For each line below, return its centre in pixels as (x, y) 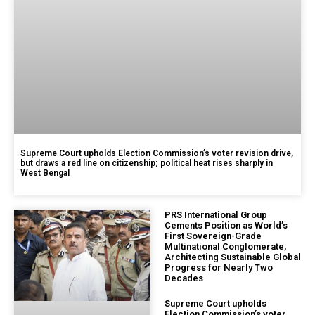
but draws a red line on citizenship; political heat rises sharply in (147, 163)
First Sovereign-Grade (213, 236)
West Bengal (45, 173)
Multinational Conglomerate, (225, 247)
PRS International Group (216, 215)
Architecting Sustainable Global (233, 257)
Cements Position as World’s (226, 226)
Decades (184, 278)
